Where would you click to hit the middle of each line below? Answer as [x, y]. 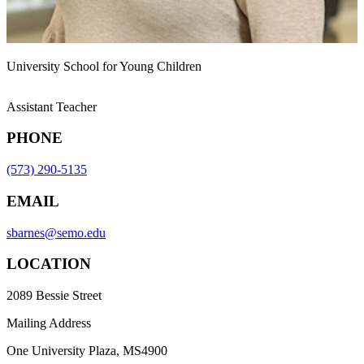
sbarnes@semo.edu [56, 232]
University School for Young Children [104, 66]
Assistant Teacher [52, 106]
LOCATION [49, 264]
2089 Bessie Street [54, 295]
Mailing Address [49, 323]
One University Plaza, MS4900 [87, 350]
